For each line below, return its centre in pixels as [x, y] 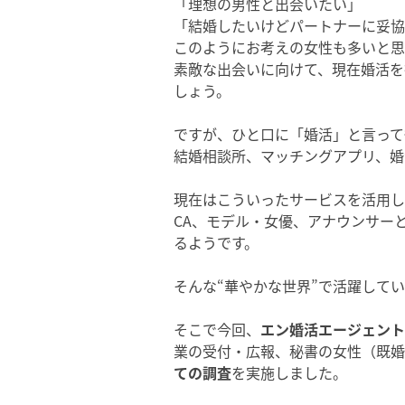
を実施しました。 [289, 372]
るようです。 [216, 242]
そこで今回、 [217, 329]
